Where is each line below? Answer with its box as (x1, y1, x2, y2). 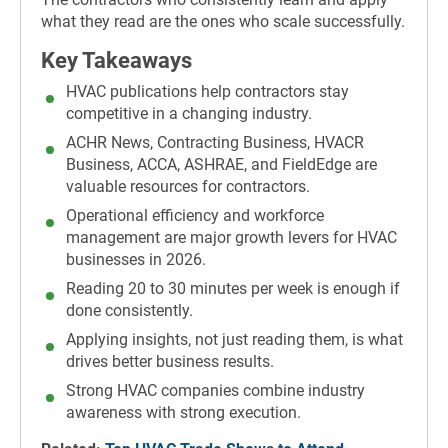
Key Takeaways (41, 47, 192, 73)
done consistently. (66, 301, 193, 321)
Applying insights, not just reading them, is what (66, 330, 403, 350)
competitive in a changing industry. (66, 104, 312, 124)
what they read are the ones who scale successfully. (41, 11, 405, 31)
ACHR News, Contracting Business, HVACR (66, 133, 364, 153)
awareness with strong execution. (66, 403, 301, 423)
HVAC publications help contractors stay (66, 82, 349, 102)
